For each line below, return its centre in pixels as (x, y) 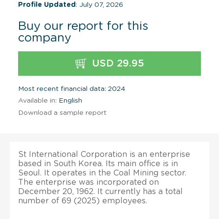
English (69, 100)
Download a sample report (62, 113)
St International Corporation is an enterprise (104, 154)
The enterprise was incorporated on (88, 182)
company (45, 38)
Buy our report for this (83, 26)
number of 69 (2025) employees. (83, 201)
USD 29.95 (116, 63)
